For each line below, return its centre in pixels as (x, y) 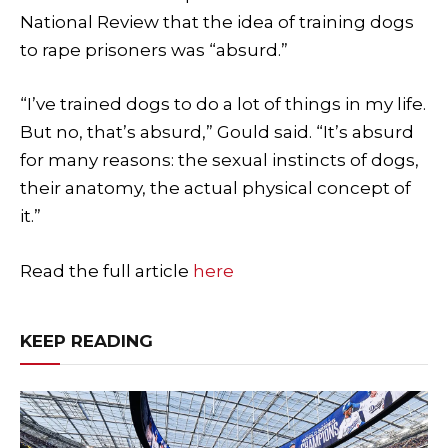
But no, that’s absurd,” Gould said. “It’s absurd (217, 132)
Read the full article (106, 270)
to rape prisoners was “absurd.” (154, 50)
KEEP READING (86, 340)
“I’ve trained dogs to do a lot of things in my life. (223, 104)
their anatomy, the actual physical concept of (215, 188)
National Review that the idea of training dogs (217, 22)
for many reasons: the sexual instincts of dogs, (219, 160)
